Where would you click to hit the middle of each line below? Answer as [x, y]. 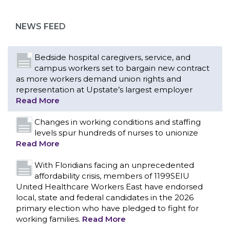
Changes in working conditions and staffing [118, 122]
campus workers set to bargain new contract [122, 68]
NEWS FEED [41, 26]
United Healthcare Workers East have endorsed [109, 187]
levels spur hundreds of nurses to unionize [116, 133]
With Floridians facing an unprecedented [114, 165]
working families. [49, 219]
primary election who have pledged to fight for [107, 208]
